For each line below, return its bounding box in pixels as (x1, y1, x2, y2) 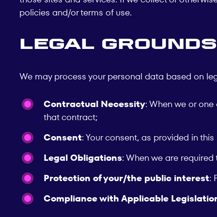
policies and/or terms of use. (19, 6, 132, 19)
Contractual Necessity (44, 98, 145, 110)
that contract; (44, 111, 98, 124)
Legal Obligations (44, 152, 122, 164)
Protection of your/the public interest (44, 172, 209, 185)
